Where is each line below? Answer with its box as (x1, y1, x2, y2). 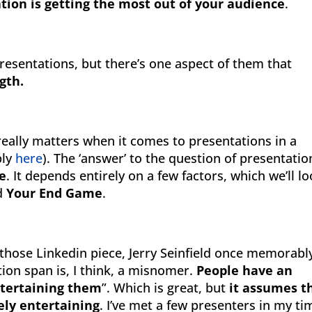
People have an (196, 262, 293, 279)
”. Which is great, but (102, 279, 230, 296)
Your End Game (6, 185, 103, 201)
